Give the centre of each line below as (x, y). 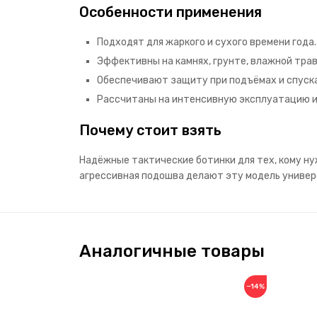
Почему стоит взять (150, 130)
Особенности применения (171, 12)
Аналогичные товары (172, 251)
